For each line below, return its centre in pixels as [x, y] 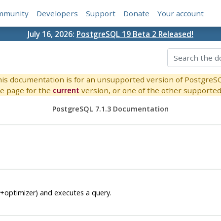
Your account [181, 14]
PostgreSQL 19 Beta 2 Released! [135, 34]
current [66, 91]
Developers [57, 14]
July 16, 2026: [52, 34]
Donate [137, 14]
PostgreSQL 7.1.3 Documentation [110, 109]
